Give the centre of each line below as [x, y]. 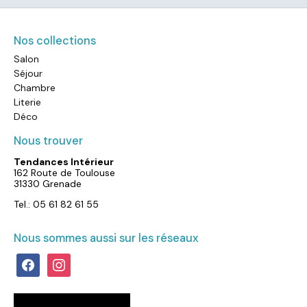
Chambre [35, 88]
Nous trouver [48, 141]
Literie [27, 102]
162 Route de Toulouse [64, 173]
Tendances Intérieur [64, 162]
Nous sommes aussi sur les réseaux [106, 238]
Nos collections [55, 41]
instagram [69, 259]
